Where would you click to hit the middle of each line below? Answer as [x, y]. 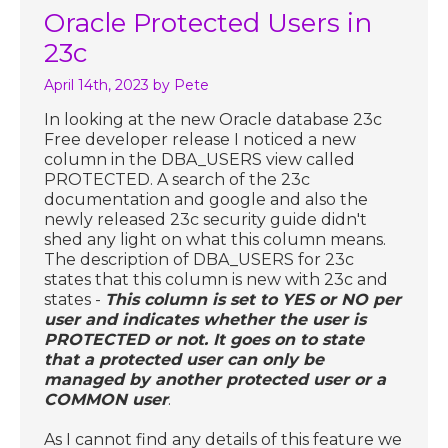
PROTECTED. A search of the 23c [177, 179]
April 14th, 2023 [97, 84]
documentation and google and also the [206, 199]
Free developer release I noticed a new [200, 139]
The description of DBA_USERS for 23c [199, 259]
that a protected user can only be [184, 359]
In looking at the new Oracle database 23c [213, 119]
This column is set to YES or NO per [253, 299]
